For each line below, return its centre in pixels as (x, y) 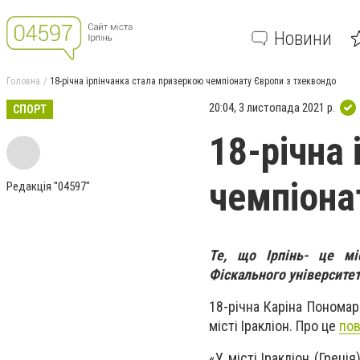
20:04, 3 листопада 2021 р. (272, 107)
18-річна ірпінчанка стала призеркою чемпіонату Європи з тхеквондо (193, 81)
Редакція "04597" (48, 186)
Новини (303, 38)
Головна (23, 81)
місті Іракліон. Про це (274, 326)
